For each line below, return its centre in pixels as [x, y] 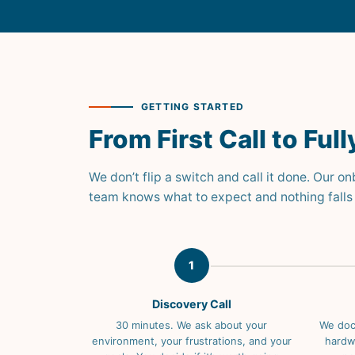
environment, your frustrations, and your [191, 342]
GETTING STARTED [193, 107]
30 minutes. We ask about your [191, 326]
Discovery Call [191, 304]
